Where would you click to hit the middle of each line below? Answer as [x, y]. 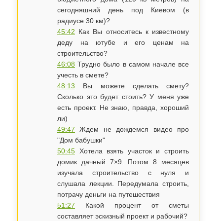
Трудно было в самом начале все [132, 64]
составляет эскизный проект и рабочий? [122, 216]
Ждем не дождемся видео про [132, 129]
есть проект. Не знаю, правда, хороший [123, 108]
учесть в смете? [83, 75]
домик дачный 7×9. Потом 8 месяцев [123, 162]
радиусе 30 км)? [84, 21]
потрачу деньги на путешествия [109, 194]
